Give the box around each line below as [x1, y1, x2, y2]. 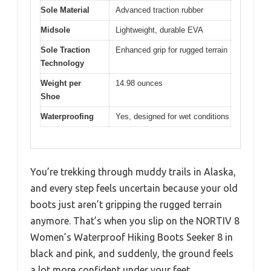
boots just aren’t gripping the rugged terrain [30, 198, 222, 210]
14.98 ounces [116, 79, 163, 88]
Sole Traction [41, 45, 90, 55]
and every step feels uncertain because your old [30, 182, 238, 194]
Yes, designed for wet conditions [116, 112, 229, 122]
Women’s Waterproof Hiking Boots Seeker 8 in [30, 231, 233, 243]
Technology [41, 59, 84, 68]
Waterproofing [41, 112, 94, 122]
